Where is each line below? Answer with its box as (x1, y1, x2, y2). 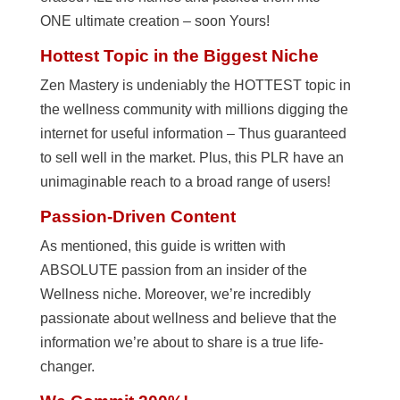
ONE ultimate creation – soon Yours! (39, 12, 270, 29)
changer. (39, 358, 95, 374)
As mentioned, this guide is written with (39, 237, 286, 254)
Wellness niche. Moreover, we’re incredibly (39, 286, 311, 302)
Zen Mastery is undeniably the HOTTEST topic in (39, 77, 351, 93)
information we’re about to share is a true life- (39, 334, 323, 350)
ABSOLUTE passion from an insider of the (39, 262, 307, 278)
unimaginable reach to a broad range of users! (39, 173, 330, 189)
